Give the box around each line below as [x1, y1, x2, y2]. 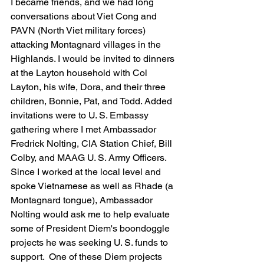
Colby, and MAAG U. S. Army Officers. [11, 152, 169, 163]
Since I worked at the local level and [11, 166, 163, 177]
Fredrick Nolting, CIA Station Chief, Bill [11, 138, 174, 149]
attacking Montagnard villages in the [11, 39, 163, 50]
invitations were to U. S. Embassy [11, 110, 151, 121]
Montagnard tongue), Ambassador [11, 194, 155, 206]
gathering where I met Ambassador [11, 124, 159, 135]
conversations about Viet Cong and [11, 11, 159, 22]
